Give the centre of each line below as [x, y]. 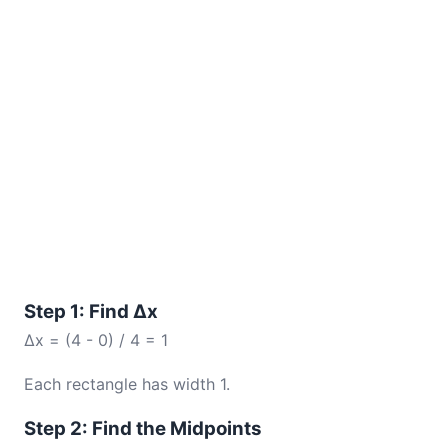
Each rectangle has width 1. [127, 384]
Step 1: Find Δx [91, 311]
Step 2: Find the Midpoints [143, 428]
